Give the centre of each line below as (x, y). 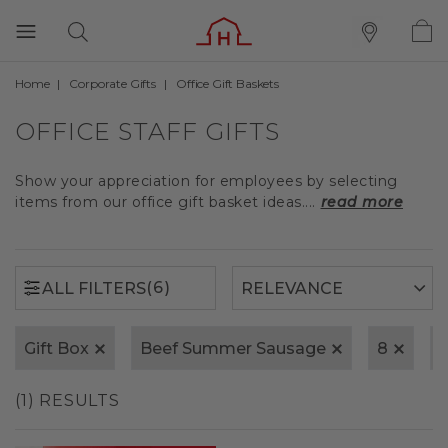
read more (361, 202)
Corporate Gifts (112, 83)
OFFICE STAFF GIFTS (147, 131)
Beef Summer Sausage (233, 348)
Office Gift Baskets (227, 83)
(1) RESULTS (67, 400)
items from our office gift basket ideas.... (165, 202)
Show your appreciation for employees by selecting (206, 181)
